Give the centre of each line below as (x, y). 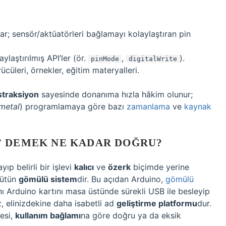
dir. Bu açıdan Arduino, (121, 179)
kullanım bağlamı (48, 215)
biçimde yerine (160, 167)
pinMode (105, 59)
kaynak (198, 106)
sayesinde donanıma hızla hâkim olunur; (116, 94)
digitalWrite (153, 59)
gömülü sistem (48, 179)
